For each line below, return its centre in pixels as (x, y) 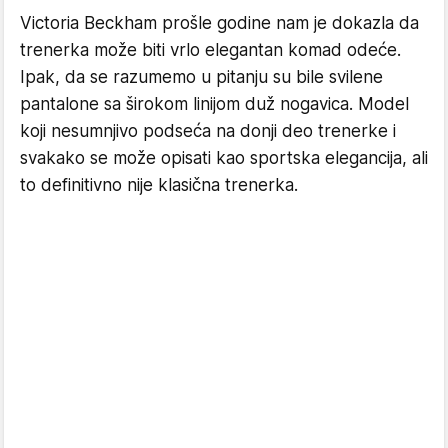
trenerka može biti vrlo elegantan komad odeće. (210, 49)
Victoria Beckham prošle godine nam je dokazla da (219, 22)
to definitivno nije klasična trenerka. (159, 184)
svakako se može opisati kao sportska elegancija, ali (224, 157)
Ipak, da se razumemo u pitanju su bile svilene (201, 76)
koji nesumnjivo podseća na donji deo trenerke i (208, 130)
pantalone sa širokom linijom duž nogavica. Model (214, 103)
